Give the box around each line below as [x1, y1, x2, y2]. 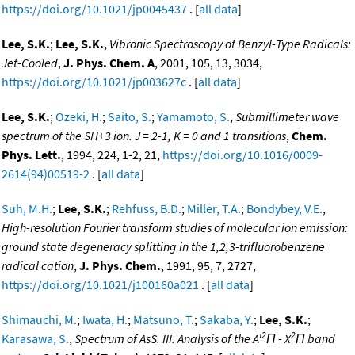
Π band [296, 330, 335, 347]
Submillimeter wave [235, 109, 339, 125]
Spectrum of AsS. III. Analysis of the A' [74, 330, 261, 347]
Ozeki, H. [55, 109, 102, 125]
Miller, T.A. [187, 200, 241, 217]
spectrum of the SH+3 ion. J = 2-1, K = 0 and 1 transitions [2, 128, 286, 144]
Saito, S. [108, 109, 151, 125]
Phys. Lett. [2, 147, 61, 163]
